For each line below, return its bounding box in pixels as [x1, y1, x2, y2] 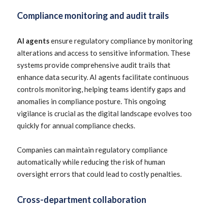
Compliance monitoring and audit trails [17, 10, 169, 21]
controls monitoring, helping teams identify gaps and [17, 85, 186, 93]
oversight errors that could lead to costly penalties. [17, 170, 182, 178]
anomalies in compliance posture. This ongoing [17, 97, 166, 106]
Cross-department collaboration [17, 194, 146, 205]
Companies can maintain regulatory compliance [17, 145, 168, 154]
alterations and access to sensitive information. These [17, 48, 190, 57]
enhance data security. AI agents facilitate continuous [17, 73, 189, 81]
